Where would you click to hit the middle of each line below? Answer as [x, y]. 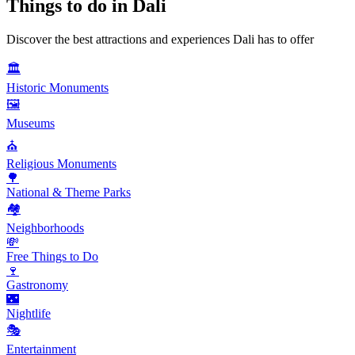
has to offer [284, 39]
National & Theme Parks [69, 192]
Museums [31, 123]
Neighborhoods [45, 227]
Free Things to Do [52, 256]
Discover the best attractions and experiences [120, 39]
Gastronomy [37, 284]
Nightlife [29, 313]
